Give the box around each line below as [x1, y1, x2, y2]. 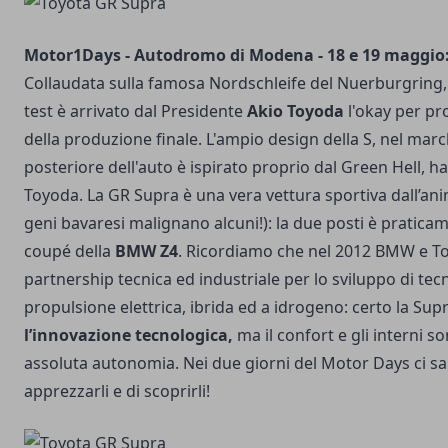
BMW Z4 [115, 240, 178, 262]
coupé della [24, 240, 115, 262]
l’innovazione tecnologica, [24, 324, 233, 346]
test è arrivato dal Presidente [24, 100, 247, 122]
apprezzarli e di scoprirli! [24, 380, 210, 402]
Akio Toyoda [247, 100, 344, 122]
